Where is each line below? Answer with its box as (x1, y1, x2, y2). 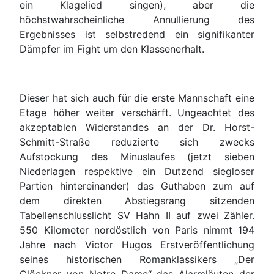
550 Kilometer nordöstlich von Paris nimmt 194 (20, 224, 254, 237)
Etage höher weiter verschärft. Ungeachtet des (20, 106, 254, 119)
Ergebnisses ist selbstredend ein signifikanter (20, 28, 254, 41)
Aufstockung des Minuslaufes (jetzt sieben (20, 150, 254, 163)
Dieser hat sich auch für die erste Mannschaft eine (20, 92, 254, 105)
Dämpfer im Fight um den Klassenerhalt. (20, 43, 204, 56)
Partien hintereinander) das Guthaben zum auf (20, 180, 254, 193)
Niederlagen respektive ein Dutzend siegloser (20, 165, 254, 178)
